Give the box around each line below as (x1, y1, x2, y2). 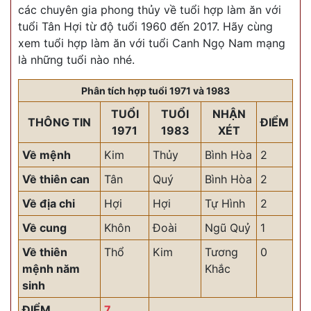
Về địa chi (22, 196, 75, 211)
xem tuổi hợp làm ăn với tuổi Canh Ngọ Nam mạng (18, 36, 285, 51)
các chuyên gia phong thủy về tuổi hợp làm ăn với (18, 3, 281, 17)
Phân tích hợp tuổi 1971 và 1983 (81, 85, 230, 97)
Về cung (22, 221, 67, 235)
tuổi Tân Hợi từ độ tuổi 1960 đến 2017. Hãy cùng (18, 19, 273, 34)
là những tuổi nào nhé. (18, 53, 135, 67)
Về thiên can (22, 172, 90, 187)
